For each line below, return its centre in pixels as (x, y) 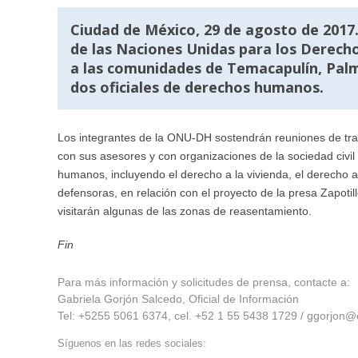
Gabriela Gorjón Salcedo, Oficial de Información (178, 298)
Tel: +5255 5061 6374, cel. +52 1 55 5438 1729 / (182, 315)
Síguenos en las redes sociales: (132, 343)
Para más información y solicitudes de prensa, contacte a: (204, 282)
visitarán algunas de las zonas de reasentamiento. (185, 211)
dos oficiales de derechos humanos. (197, 87)
